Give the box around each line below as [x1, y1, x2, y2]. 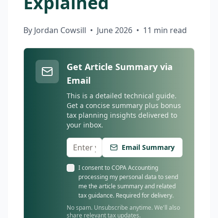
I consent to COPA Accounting [78, 163, 158, 172]
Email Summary [122, 143, 175, 152]
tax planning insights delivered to [67, 110, 177, 120]
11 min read [143, 25, 187, 36]
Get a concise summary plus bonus [67, 101, 181, 110]
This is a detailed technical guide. [67, 91, 177, 100]
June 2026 [97, 25, 132, 36]
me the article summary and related [78, 182, 176, 190]
